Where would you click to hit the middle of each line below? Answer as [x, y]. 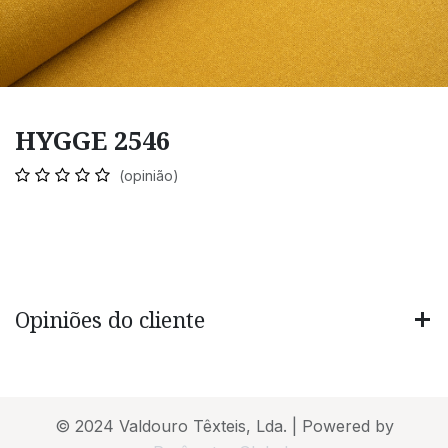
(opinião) [149, 175]
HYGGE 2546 [92, 139]
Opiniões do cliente [110, 319]
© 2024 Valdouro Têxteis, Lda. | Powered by [224, 426]
